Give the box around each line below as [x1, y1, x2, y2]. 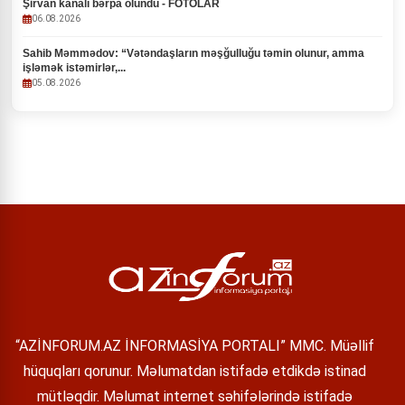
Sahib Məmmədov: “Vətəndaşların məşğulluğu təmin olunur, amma [23, 47, 364, 60]
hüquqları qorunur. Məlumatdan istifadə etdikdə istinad [23, 363, 366, 380]
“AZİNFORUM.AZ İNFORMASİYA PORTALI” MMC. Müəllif [14, 337, 374, 354]
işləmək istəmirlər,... [23, 61, 126, 74]
